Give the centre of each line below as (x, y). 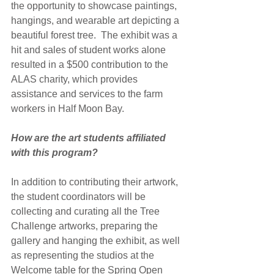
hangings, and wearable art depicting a (96, 20)
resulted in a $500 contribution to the (91, 64)
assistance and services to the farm (88, 94)
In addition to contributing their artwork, (96, 182)
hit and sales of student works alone (90, 50)
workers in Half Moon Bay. (68, 108)
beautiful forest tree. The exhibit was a (95, 35)
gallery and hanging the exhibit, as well (97, 240)
